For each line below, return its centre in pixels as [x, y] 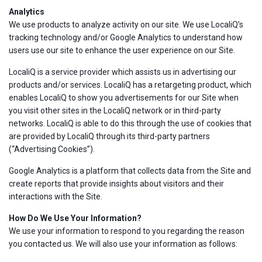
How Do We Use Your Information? [75, 218]
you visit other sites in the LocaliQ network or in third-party [115, 111]
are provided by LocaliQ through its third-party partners [109, 136]
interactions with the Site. [56, 196]
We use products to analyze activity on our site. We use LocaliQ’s [126, 25]
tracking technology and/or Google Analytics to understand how [126, 37]
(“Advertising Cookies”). [52, 149]
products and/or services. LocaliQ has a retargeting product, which [130, 85]
